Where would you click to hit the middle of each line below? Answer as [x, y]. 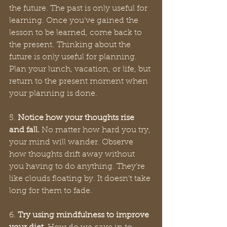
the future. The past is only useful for [79, 9]
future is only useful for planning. [74, 57]
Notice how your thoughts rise [77, 118]
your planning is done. [54, 94]
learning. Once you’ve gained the [75, 21]
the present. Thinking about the [71, 45]
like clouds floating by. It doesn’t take [81, 179]
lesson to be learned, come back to [77, 33]
